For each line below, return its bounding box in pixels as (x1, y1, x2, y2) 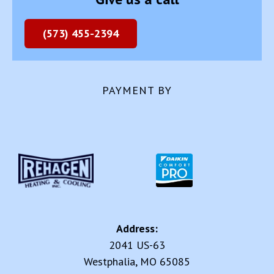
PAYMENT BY (102, 83, 172, 98)
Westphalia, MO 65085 (84, 254, 190, 269)
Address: (116, 221, 158, 236)
